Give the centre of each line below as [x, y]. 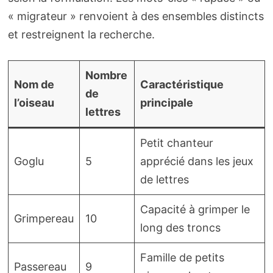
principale [166, 102]
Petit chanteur [176, 143]
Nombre [106, 75]
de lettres [164, 179]
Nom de [34, 84]
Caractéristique [182, 84]
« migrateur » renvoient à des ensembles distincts [136, 16]
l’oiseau [34, 102]
